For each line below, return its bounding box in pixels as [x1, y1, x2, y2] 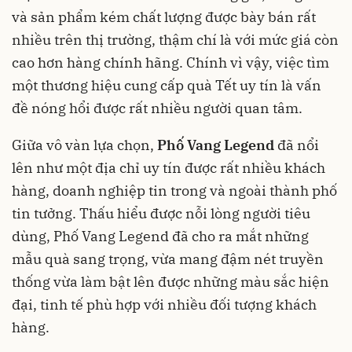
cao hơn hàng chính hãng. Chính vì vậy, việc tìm [12, 53, 329, 72]
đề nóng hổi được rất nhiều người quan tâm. [12, 99, 302, 118]
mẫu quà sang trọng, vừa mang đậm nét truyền [12, 250, 324, 269]
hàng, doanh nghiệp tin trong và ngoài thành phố [12, 181, 337, 200]
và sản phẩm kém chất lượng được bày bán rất [12, 8, 316, 27]
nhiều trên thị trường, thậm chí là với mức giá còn [12, 31, 339, 49]
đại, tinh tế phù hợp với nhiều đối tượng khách [12, 295, 317, 314]
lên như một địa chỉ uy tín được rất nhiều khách [12, 159, 325, 178]
